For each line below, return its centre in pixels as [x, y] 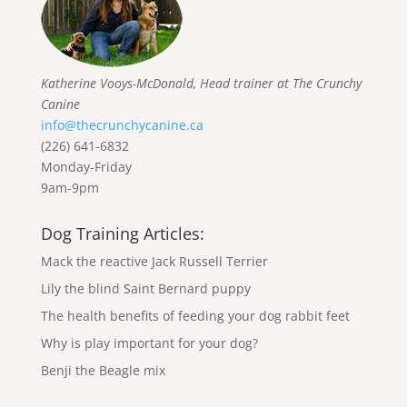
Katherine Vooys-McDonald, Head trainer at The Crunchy [201, 83]
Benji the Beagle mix [103, 370]
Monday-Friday [86, 166]
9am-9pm [69, 187]
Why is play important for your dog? [149, 342]
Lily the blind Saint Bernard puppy [145, 288]
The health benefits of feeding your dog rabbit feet [195, 315]
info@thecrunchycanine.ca [122, 124]
